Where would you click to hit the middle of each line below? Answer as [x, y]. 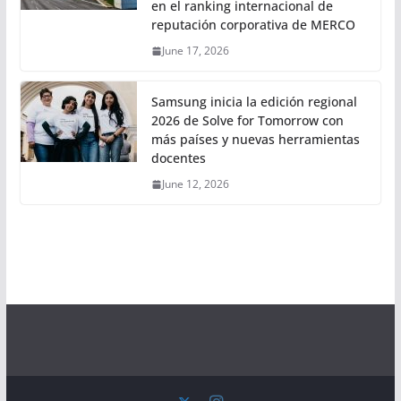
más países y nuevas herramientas [255, 140]
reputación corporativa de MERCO [253, 25]
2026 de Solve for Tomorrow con [247, 121]
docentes [178, 158]
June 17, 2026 [195, 51]
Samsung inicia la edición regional [254, 102]
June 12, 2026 [195, 184]
